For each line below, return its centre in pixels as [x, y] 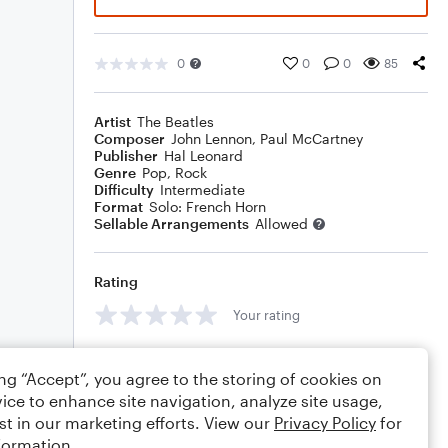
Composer [129, 138]
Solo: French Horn [207, 206]
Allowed [281, 223]
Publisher [126, 155]
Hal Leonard [203, 155]
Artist [112, 121]
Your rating [266, 314]
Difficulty [124, 189]
